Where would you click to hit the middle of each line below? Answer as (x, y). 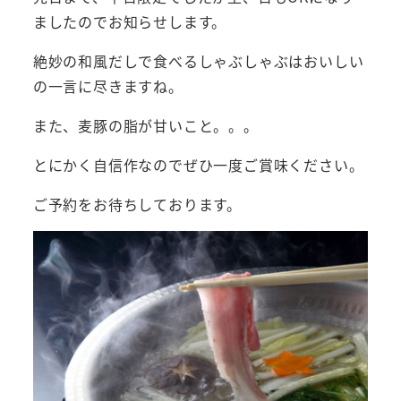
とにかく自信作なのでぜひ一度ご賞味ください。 (198, 164)
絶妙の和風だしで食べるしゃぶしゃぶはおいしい (198, 60)
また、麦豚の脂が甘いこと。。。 (145, 125)
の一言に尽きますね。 (108, 85)
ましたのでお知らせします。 (130, 21)
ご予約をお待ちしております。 (137, 204)
